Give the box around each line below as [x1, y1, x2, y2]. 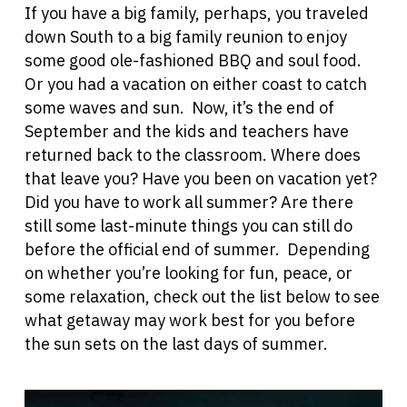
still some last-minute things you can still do [24, 214, 352, 236]
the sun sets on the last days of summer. [24, 333, 328, 354]
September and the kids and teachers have [24, 120, 349, 142]
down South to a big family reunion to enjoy [24, 25, 347, 47]
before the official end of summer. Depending [24, 238, 370, 260]
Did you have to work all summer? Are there [24, 191, 353, 213]
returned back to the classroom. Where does [24, 144, 361, 165]
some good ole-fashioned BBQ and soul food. [24, 49, 362, 71]
